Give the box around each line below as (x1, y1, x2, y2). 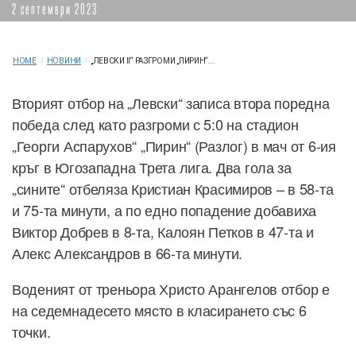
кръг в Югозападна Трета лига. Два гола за (12, 157, 292, 178)
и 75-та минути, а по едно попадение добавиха (12, 199, 317, 221)
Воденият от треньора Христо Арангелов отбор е (12, 278, 330, 300)
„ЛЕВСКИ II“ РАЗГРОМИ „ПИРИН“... (90, 56, 215, 66)
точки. (12, 321, 51, 342)
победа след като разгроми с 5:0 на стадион (12, 114, 299, 135)
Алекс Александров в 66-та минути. (12, 242, 243, 264)
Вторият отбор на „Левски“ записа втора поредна (12, 92, 330, 114)
